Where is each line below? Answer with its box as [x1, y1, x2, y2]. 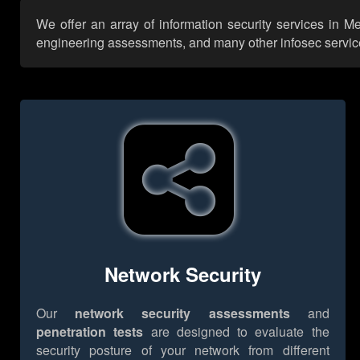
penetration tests [36, 321, 144, 341]
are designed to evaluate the [143, 321, 329, 341]
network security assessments [75, 303, 290, 322]
